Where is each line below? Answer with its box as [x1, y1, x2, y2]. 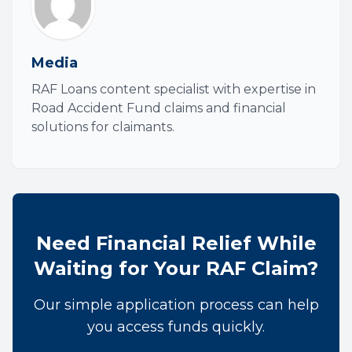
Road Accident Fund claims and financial [31, 101, 286, 115]
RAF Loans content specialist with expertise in [31, 82, 316, 97]
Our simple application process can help [33, 296, 319, 313]
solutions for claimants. [31, 119, 174, 134]
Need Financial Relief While [35, 232, 317, 255]
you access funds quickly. [87, 318, 265, 335]
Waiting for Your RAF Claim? [34, 257, 318, 280]
